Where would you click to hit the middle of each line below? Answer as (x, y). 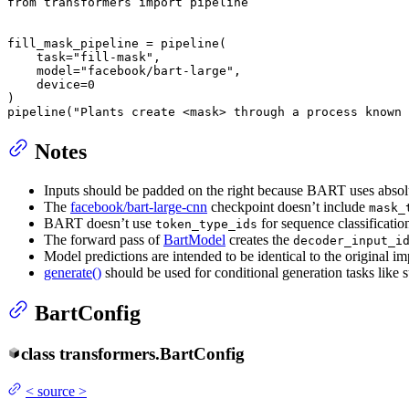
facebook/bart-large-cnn (139, 206)
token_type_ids (206, 224)
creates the (259, 239)
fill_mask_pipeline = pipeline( (117, 43)
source (56, 392)
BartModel (194, 239)
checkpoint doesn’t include (288, 206)
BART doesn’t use (100, 223)
